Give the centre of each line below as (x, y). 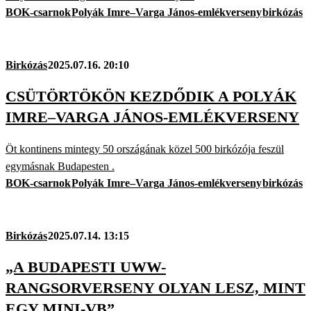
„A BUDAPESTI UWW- (86, 267)
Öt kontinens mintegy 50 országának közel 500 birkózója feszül (145, 149)
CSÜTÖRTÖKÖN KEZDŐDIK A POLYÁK (151, 96)
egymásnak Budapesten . (60, 167)
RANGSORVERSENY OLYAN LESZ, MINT (155, 288)
